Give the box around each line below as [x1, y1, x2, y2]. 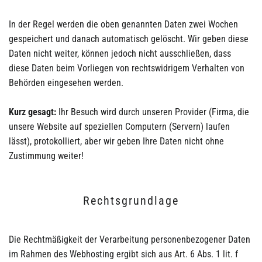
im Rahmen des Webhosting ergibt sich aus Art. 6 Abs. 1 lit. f [9, 248, 238, 260]
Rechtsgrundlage [83, 193, 179, 208]
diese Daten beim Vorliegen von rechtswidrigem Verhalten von [9, 62, 244, 74]
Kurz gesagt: [9, 106, 56, 118]
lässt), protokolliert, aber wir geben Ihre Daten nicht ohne [9, 135, 224, 147]
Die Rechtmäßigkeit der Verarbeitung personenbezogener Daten [9, 233, 250, 245]
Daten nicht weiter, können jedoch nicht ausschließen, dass [9, 47, 231, 59]
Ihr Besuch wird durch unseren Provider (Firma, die [56, 106, 249, 118]
